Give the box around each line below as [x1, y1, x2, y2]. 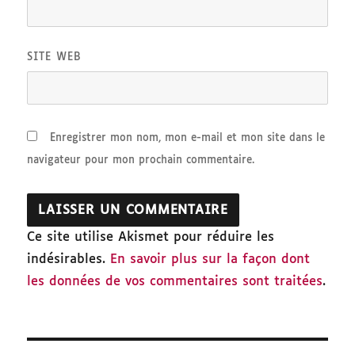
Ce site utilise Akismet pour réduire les [27, 231, 275, 245]
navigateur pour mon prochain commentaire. [27, 155, 255, 166]
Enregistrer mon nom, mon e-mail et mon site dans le [50, 133, 326, 144]
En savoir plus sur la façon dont [110, 253, 311, 267]
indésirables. [27, 253, 111, 267]
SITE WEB [27, 52, 82, 63]
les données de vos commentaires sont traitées [27, 275, 323, 289]
